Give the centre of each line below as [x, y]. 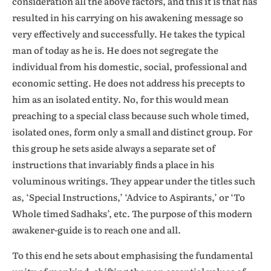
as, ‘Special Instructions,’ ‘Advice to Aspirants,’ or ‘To [129, 197]
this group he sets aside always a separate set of [114, 148]
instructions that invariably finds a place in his [113, 164]
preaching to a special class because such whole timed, [131, 115]
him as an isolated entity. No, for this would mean [120, 99]
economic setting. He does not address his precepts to [129, 83]
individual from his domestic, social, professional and [129, 66]
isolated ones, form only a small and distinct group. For [132, 132]
